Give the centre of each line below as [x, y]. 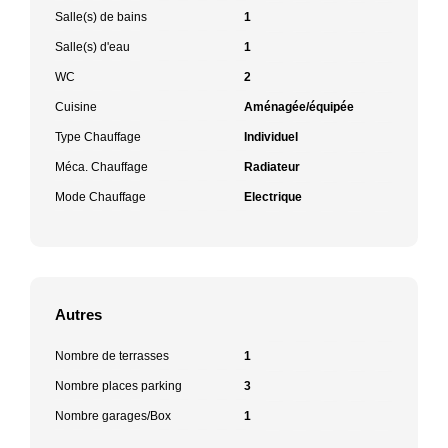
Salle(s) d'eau [92, 46]
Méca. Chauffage [101, 166]
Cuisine [76, 106]
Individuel [271, 136]
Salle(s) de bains [101, 16]
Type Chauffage [98, 136]
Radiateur [272, 166]
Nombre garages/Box [113, 415]
